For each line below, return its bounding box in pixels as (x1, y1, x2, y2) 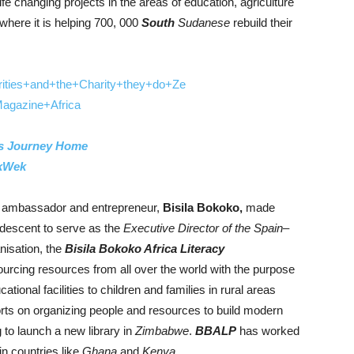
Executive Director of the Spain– (123, 221, 289, 235)
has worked (239, 324, 299, 337)
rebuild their (230, 16, 292, 29)
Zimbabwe (132, 324, 189, 337)
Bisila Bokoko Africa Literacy (65, 242, 224, 255)
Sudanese (178, 16, 230, 29)
